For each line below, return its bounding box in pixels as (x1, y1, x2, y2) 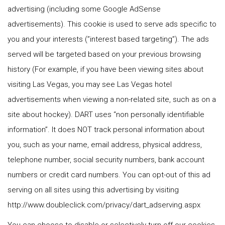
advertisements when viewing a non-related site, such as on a (8, 95, 216, 104)
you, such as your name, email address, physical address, (8, 140, 202, 149)
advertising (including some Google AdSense (8, 5, 161, 14)
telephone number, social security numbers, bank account (8, 155, 204, 164)
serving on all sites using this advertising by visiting (8, 185, 179, 194)
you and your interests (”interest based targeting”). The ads (8, 35, 209, 44)
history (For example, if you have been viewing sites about (8, 65, 203, 74)
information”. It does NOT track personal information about (8, 125, 204, 134)
